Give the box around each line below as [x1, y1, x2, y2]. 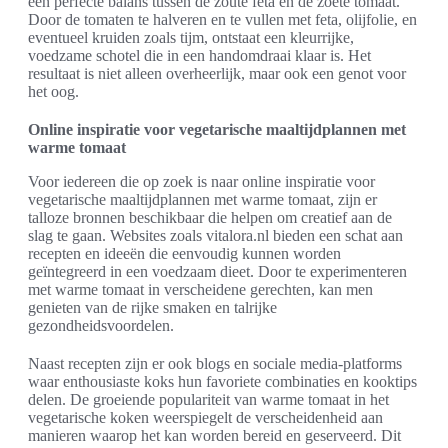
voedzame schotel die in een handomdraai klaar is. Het [28, 46, 371, 64]
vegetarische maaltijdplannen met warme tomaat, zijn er [28, 190, 377, 208]
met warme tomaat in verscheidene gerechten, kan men [28, 280, 373, 298]
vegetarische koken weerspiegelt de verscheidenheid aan [28, 408, 383, 426]
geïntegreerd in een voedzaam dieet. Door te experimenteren [28, 262, 407, 280]
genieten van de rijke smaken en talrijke [28, 298, 277, 316]
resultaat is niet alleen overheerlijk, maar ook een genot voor [28, 64, 406, 82]
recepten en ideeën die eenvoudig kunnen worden [28, 244, 341, 262]
